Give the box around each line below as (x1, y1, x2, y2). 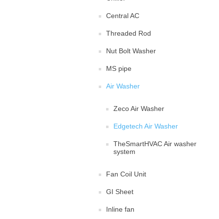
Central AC (106, 12, 139, 20)
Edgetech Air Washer (113, 122, 178, 130)
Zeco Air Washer (113, 105, 164, 112)
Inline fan (106, 205, 134, 213)
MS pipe (106, 65, 131, 72)
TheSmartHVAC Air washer (113, 140, 197, 148)
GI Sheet (106, 188, 133, 196)
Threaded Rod (106, 29, 151, 37)
